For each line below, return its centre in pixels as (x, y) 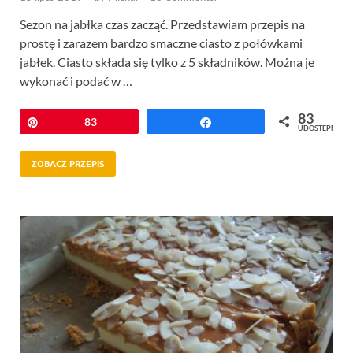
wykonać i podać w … (76, 81)
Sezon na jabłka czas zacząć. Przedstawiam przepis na (162, 24)
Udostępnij (249, 122)
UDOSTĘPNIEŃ (323, 128)
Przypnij (69, 122)
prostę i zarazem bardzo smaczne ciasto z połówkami (161, 43)
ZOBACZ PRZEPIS (68, 164)
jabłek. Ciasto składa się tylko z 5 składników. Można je (167, 62)
